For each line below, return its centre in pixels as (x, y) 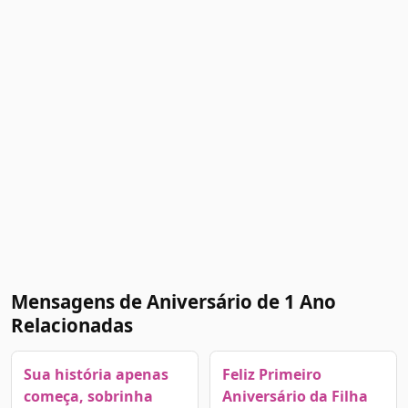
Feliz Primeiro (271, 374)
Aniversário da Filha (295, 396)
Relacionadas (72, 326)
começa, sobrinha (88, 396)
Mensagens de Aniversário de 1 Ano (173, 302)
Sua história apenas (96, 374)
